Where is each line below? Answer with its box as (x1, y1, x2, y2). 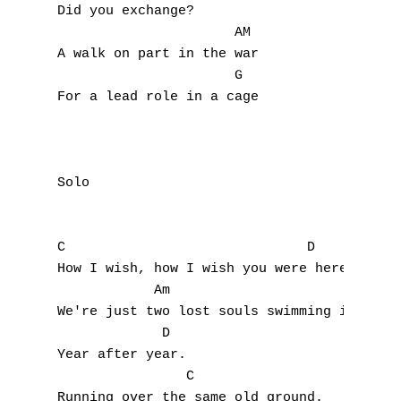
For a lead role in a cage (57, 90, 259, 105)
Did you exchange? (57, 4, 194, 19)
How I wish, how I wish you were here (57, 261, 347, 277)
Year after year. (57, 347, 186, 363)
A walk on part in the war (57, 47, 259, 62)
